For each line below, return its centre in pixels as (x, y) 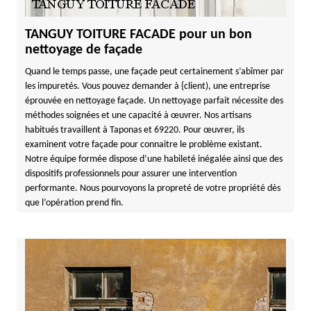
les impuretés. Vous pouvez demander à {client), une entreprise (147, 86)
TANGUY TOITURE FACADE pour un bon (138, 35)
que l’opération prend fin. (74, 203)
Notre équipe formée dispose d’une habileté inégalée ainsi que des (153, 159)
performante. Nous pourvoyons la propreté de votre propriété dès (152, 188)
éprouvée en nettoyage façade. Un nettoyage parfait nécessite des (154, 101)
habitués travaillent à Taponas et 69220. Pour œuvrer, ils (134, 130)
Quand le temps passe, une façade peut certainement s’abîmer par (154, 72)
